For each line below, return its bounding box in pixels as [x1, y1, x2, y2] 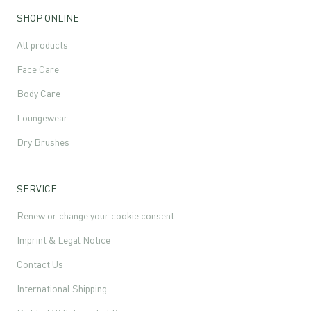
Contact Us [17, 258, 63, 270]
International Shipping [17, 282, 107, 294]
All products [17, 38, 68, 51]
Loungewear [17, 111, 68, 124]
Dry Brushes [17, 135, 69, 148]
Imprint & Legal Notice [17, 233, 110, 246]
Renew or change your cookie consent [17, 209, 174, 221]
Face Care [17, 62, 59, 75]
